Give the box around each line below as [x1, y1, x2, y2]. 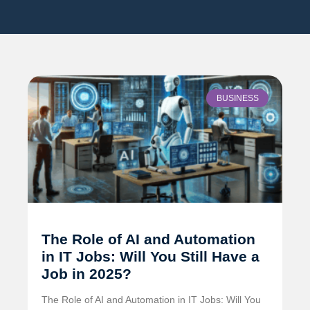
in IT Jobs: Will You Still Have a [42, 248, 259, 264]
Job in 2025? [42, 265, 131, 282]
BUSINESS [216, 93, 259, 103]
